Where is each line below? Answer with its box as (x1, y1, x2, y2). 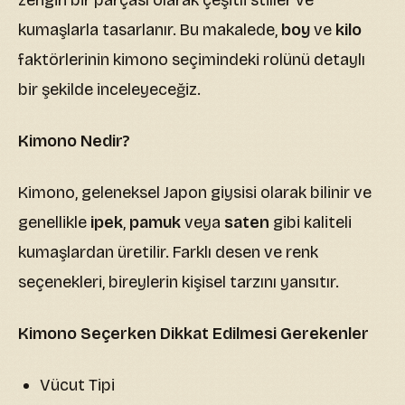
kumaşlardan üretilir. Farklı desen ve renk (18, 241, 318, 262)
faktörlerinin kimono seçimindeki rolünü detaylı (18, 49, 365, 70)
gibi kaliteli (269, 212, 352, 232)
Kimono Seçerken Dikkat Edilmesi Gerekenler (18, 323, 369, 344)
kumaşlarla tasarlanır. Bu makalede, (18, 19, 281, 40)
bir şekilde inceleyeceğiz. (18, 79, 201, 99)
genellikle (18, 212, 90, 232)
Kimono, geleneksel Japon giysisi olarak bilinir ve (18, 182, 372, 202)
